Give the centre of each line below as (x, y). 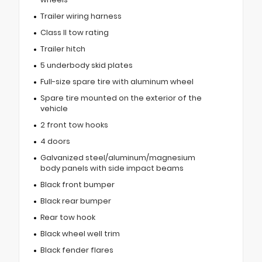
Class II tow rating (74, 32)
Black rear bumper (75, 201)
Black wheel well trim (80, 233)
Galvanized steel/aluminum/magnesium (118, 157)
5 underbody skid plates (86, 65)
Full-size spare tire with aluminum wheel (117, 81)
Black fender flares (77, 250)
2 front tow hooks (74, 125)
